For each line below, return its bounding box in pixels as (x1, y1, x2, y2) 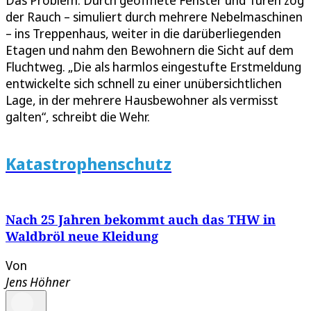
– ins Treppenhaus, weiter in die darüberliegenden (6, 25, 281, 42)
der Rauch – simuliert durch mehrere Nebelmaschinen (6, 8, 303, 26)
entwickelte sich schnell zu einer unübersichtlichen (6, 75, 282, 92)
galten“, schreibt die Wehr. (6, 108, 150, 126)
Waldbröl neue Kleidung (6, 228, 158, 245)
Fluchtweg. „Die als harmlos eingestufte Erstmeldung (6, 58, 301, 76)
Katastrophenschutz (6, 152, 171, 176)
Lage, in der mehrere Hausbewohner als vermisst (6, 92, 278, 109)
